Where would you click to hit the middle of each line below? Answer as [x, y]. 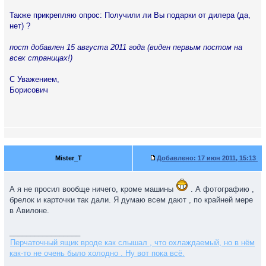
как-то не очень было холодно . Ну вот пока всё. [97, 253]
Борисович [29, 90]
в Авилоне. [29, 210]
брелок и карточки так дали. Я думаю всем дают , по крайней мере [131, 200]
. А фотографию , [221, 189]
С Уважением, [34, 79]
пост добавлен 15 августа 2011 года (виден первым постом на [126, 47]
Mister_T [68, 158]
